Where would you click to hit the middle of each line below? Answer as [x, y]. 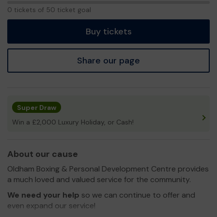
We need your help [43, 195]
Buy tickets [108, 31]
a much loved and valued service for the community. [99, 179]
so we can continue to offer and [137, 195]
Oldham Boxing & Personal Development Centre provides [108, 169]
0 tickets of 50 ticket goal [49, 10]
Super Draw [37, 107]
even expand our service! [51, 205]
